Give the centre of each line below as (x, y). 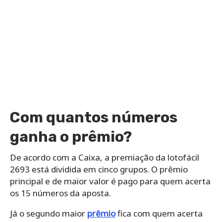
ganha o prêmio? (71, 137)
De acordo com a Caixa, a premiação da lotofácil (105, 157)
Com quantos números (94, 117)
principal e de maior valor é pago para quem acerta (110, 181)
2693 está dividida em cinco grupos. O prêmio (99, 169)
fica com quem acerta (159, 213)
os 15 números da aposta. (60, 193)
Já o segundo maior (49, 213)
